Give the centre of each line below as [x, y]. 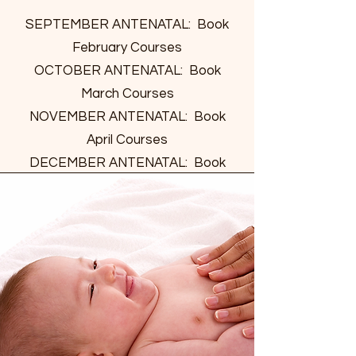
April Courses [127, 140]
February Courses [127, 48]
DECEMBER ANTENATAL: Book [127, 163]
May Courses [127, 186]
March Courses [127, 94]
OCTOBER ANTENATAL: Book [127, 71]
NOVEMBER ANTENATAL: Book [127, 117]
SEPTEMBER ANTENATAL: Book [127, 25]
